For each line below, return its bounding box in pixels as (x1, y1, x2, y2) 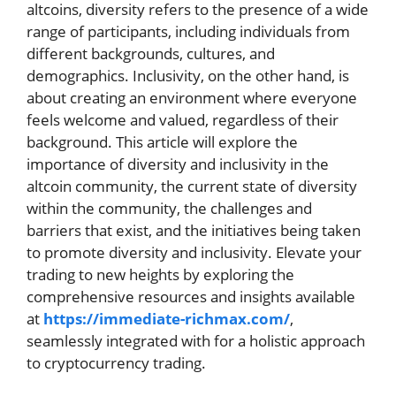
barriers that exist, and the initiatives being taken (27, 219, 361, 240)
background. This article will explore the (27, 131, 298, 152)
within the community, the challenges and (27, 197, 312, 218)
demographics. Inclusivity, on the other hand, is (27, 65, 349, 86)
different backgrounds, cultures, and (27, 42, 275, 64)
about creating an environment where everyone (27, 87, 357, 108)
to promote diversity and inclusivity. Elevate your (27, 241, 362, 263)
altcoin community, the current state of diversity (27, 175, 357, 196)
